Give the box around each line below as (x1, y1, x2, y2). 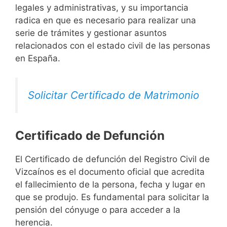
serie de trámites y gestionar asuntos (15, 27, 167, 38)
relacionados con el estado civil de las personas (15, 40, 210, 51)
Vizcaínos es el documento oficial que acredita (15, 167, 205, 177)
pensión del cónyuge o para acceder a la (15, 205, 180, 215)
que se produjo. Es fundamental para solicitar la (15, 192, 209, 203)
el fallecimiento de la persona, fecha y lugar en (15, 179, 205, 190)
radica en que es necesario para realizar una (15, 15, 196, 25)
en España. (15, 53, 60, 63)
